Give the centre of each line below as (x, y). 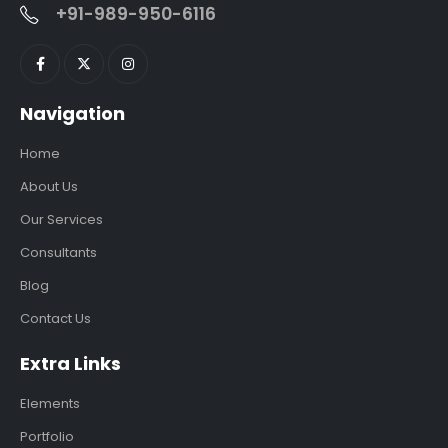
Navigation (72, 114)
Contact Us (55, 319)
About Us (49, 187)
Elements (50, 404)
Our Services (61, 220)
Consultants (58, 253)
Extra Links (70, 364)
